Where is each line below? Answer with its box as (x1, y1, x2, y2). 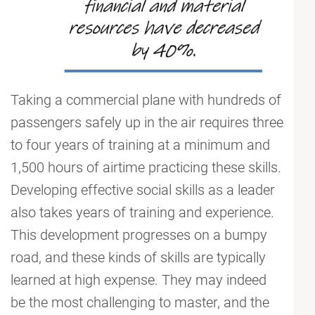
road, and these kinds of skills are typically (11, 249, 266, 266)
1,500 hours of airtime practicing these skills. (11, 159, 281, 176)
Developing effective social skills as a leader (11, 181, 275, 199)
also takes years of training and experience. (11, 204, 274, 221)
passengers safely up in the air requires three (11, 114, 283, 131)
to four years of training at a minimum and (11, 136, 270, 154)
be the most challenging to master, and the (11, 294, 269, 311)
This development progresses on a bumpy (11, 226, 267, 244)
